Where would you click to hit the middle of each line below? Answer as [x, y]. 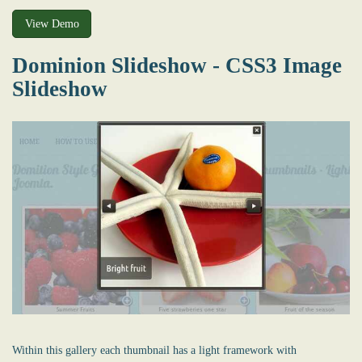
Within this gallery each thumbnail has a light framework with [154, 350]
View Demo [52, 23]
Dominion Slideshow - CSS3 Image [177, 66]
